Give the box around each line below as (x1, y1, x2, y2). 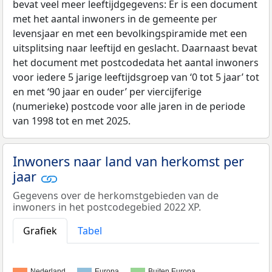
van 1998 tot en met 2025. (13, 114, 131, 128)
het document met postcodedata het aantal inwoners (13, 56, 259, 70)
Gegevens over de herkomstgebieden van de (13, 188, 219, 202)
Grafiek (23, 223, 57, 237)
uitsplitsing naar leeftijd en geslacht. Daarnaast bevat (13, 41, 257, 55)
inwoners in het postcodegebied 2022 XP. (13, 200, 201, 214)
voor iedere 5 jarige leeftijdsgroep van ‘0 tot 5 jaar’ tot (13, 70, 259, 84)
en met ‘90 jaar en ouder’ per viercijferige (13, 85, 202, 99)
